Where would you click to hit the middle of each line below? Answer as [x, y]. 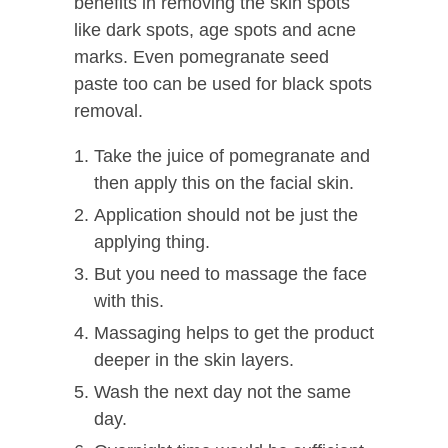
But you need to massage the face [230, 273]
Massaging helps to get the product [234, 332]
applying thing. [152, 241]
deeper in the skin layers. [194, 359]
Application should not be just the [226, 214]
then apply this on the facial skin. [224, 182]
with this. [129, 300]
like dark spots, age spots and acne [215, 29]
